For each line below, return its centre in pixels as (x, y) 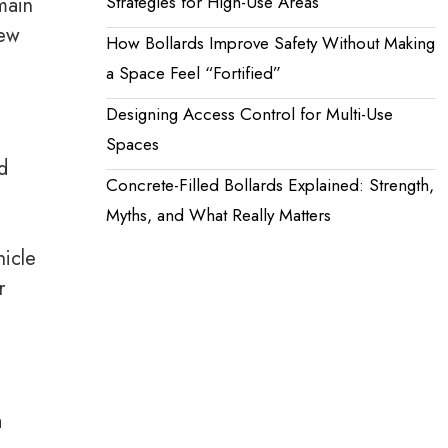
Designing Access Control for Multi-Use (249, 113)
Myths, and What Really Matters (218, 214)
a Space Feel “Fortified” (193, 72)
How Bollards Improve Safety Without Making (270, 42)
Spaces (132, 143)
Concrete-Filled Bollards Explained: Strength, (270, 184)
